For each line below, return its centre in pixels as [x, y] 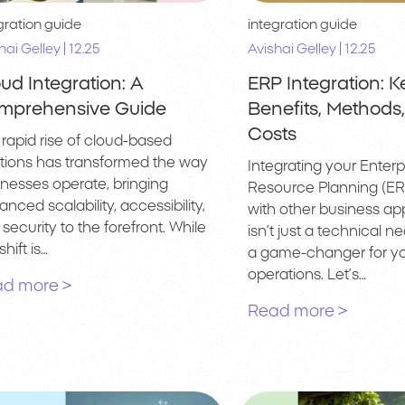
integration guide [302, 25]
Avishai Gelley [292, 50]
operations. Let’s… [306, 275]
